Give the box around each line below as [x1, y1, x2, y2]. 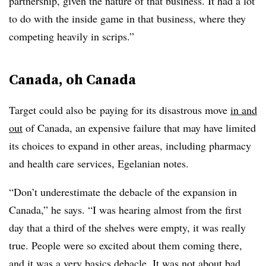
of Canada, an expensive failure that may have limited [23, 121, 256, 135]
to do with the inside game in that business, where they [9, 11, 246, 26]
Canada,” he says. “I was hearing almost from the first [9, 202, 242, 217]
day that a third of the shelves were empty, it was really [9, 220, 246, 235]
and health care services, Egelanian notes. [9, 156, 189, 170]
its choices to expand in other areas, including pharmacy [9, 138, 251, 153]
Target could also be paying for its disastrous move [9, 103, 230, 117]
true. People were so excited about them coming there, [9, 238, 242, 252]
